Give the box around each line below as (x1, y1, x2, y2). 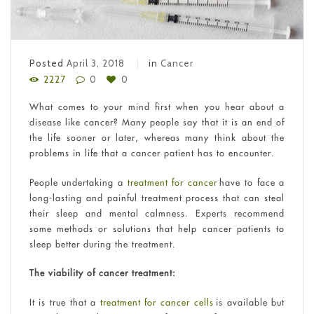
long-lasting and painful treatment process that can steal (29, 191, 285, 203)
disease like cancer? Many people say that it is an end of (29, 116, 285, 128)
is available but (213, 296, 285, 308)
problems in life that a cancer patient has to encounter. (29, 147, 275, 159)
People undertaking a (29, 176, 128, 188)
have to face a (217, 176, 285, 188)
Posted (29, 57, 67, 69)
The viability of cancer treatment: (29, 267, 176, 279)
